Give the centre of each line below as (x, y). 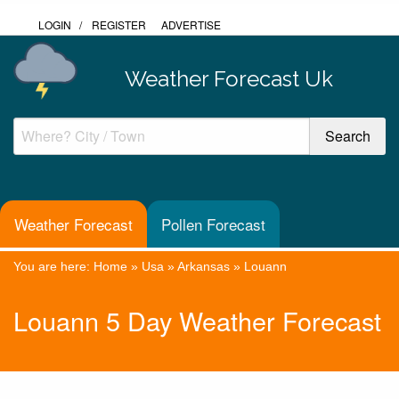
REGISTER (119, 24)
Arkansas (204, 266)
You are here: (53, 266)
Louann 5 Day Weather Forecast (197, 321)
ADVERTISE (191, 24)
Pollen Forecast (213, 224)
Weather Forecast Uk (228, 78)
